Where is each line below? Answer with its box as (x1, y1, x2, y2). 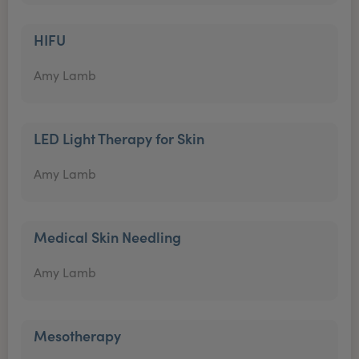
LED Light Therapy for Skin (34, 128, 204, 148)
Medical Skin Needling (34, 227, 181, 247)
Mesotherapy (34, 325, 121, 345)
